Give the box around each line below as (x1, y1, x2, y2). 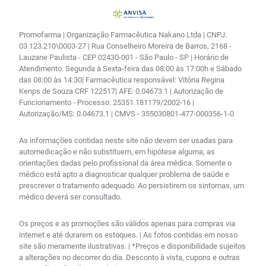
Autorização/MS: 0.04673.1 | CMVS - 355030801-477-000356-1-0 (19, 109, 234, 119)
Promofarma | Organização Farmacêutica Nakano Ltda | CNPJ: (19, 30, 227, 40)
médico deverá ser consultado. (19, 192, 122, 202)
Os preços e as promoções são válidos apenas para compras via (19, 219, 235, 229)
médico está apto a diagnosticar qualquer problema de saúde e (19, 170, 229, 179)
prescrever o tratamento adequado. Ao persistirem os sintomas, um (19, 181, 244, 191)
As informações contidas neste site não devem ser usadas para (19, 136, 233, 145)
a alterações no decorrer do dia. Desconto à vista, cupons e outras (19, 253, 240, 262)
